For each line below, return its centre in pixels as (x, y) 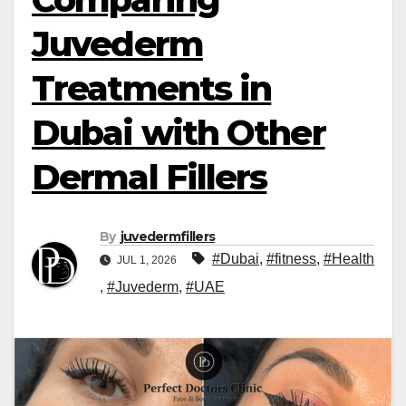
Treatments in (152, 88)
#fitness (291, 259)
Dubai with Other (179, 133)
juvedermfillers (168, 237)
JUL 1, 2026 (147, 261)
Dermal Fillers (150, 177)
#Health (349, 259)
